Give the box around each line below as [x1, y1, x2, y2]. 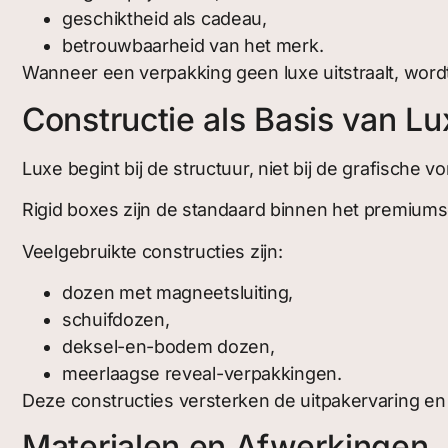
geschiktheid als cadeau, [62, 8, 267, 30]
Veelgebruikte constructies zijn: [22, 240, 283, 262]
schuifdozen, [62, 308, 170, 330]
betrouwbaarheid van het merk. [62, 35, 324, 57]
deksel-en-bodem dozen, [62, 335, 275, 357]
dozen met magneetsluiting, [62, 281, 294, 303]
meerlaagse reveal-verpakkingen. [62, 362, 342, 384]
